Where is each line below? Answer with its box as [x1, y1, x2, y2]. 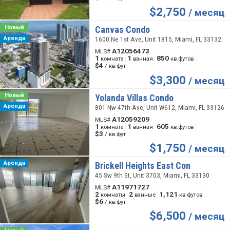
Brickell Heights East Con [94, 160, 190, 171]
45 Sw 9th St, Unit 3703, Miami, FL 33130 [94, 171, 209, 179]
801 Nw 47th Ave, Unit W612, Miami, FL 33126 [94, 103, 224, 111]
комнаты [100, 190, 125, 198]
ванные [134, 190, 156, 198]
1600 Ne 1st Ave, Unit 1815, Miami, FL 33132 [94, 35, 221, 44]
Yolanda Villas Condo [94, 92, 174, 103]
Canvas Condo [94, 24, 150, 35]
